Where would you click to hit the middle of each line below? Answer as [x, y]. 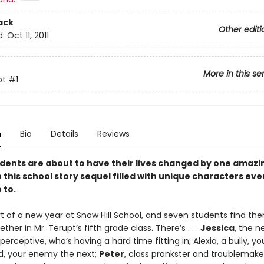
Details [64, 134]
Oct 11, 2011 [28, 36]
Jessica [217, 228]
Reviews [113, 134]
